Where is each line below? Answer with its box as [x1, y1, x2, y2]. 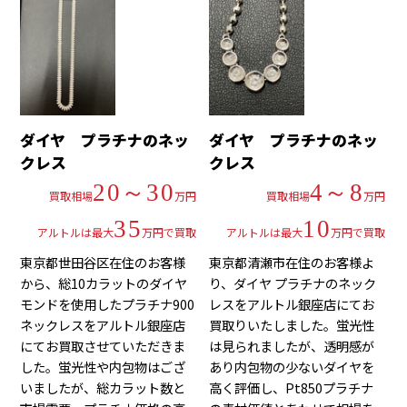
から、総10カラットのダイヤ [20, 273, 188, 293]
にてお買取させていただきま [20, 336, 186, 356]
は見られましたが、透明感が [209, 336, 375, 356]
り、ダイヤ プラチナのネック [209, 273, 377, 293]
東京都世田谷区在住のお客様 [20, 253, 186, 273]
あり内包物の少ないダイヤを [209, 357, 375, 377]
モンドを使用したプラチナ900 [20, 294, 195, 314]
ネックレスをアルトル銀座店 [20, 315, 186, 335]
